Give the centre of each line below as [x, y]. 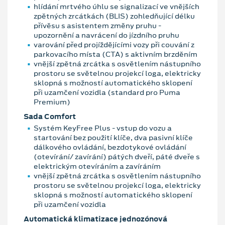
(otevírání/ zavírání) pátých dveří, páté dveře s [117, 156]
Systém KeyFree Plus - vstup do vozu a [103, 128]
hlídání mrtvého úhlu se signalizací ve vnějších [117, 6]
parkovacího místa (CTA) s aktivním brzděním [116, 54]
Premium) [52, 102]
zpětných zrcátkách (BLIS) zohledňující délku [114, 16]
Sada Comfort [50, 116]
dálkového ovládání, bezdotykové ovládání [110, 147]
